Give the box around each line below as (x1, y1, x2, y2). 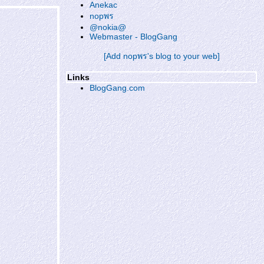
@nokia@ (90, 22, 126, 32)
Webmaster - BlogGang (90, 32, 177, 41)
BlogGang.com (90, 83, 145, 93)
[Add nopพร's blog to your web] (103, 51, 220, 61)
